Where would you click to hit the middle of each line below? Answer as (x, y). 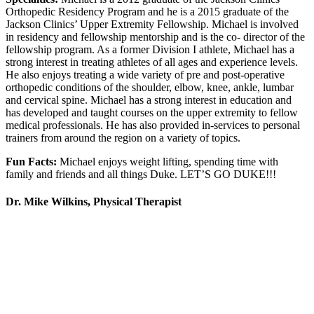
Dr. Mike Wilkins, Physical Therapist (94, 201)
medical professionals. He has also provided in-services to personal (153, 125)
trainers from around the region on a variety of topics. (123, 137)
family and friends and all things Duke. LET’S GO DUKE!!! (141, 174)
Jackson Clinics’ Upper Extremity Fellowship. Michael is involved (152, 24)
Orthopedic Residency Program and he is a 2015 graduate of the (147, 11)
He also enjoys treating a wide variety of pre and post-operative (145, 74)
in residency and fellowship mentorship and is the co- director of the (155, 36)
